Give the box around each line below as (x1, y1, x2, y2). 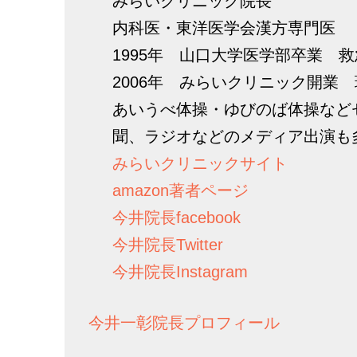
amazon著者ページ (112, 182, 249, 199)
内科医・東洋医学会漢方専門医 (112, 19, 335, 37)
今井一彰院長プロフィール (88, 314, 280, 331)
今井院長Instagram (112, 263, 248, 280)
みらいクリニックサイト (112, 155, 288, 172)
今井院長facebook (112, 209, 241, 226)
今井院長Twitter (112, 236, 223, 253)
